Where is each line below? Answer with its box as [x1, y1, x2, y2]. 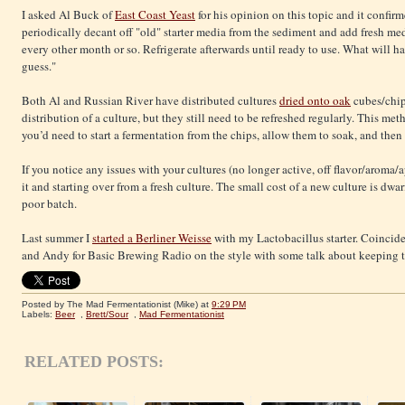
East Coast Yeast [115, 6, 195, 24]
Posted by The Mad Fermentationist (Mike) [22, 299, 201, 310]
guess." [22, 58, 56, 75]
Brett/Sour [86, 309, 128, 320]
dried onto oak [279, 92, 351, 109]
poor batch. [22, 195, 77, 212]
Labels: [22, 309, 55, 320]
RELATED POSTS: [24, 353, 164, 372]
